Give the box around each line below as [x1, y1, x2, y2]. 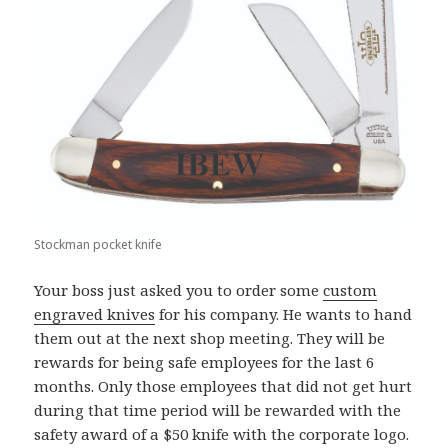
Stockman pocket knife [34, 235, 163, 253]
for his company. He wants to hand [155, 303, 413, 324]
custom [323, 279, 378, 300]
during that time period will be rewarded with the [34, 399, 402, 420]
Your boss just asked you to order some [34, 279, 324, 300]
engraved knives [34, 303, 156, 324]
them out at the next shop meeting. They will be [34, 327, 386, 348]
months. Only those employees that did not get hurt [34, 375, 413, 396]
